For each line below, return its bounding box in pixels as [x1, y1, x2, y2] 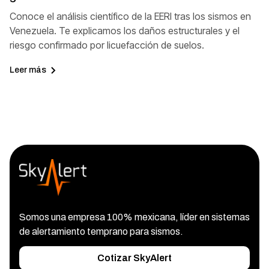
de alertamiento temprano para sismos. [19, 226, 183, 237]
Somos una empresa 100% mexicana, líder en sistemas [19, 212, 250, 223]
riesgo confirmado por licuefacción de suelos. [10, 38, 204, 51]
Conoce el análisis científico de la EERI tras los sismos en [10, 10, 251, 22]
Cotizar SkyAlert [97, 253, 172, 264]
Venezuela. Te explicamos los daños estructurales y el [10, 24, 240, 37]
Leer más [10, 65, 46, 75]
